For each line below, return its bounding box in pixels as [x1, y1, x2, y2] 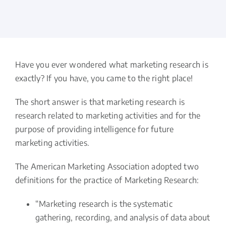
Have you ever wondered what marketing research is [15, 60, 208, 70]
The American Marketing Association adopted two [15, 161, 199, 172]
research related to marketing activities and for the [15, 110, 201, 121]
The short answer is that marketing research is [15, 97, 185, 107]
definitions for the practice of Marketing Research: [15, 175, 199, 186]
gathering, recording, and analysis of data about [35, 212, 210, 223]
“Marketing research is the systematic [35, 199, 173, 209]
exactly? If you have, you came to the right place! [15, 73, 193, 84]
